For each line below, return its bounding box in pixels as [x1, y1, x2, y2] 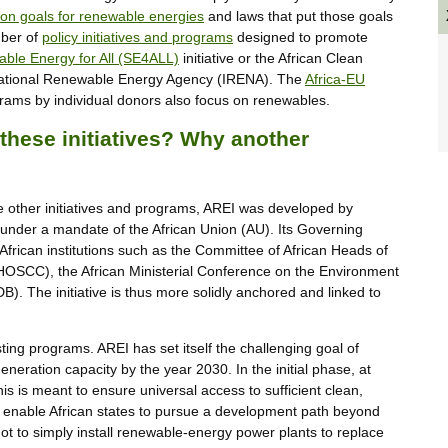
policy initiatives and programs [42, 28, 233, 45]
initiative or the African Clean [179, 49, 363, 66]
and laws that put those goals [204, 7, 393, 24]
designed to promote [233, 28, 368, 45]
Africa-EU [305, 70, 365, 87]
